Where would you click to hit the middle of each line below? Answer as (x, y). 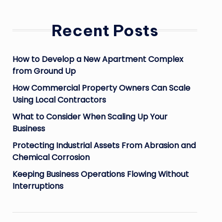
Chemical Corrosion (51, 157)
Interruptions (38, 186)
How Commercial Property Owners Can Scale (101, 88)
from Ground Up (44, 71)
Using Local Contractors (59, 100)
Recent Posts (105, 30)
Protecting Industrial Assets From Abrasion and (104, 145)
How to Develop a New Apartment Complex (98, 59)
